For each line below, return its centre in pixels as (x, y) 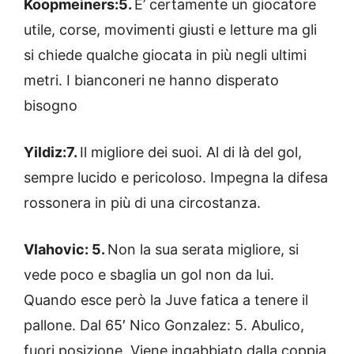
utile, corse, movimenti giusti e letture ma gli (170, 29)
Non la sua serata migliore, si (203, 249)
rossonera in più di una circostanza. (142, 202)
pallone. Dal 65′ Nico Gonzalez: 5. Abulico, (164, 325)
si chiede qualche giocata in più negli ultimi (165, 55)
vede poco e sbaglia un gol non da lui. (149, 274)
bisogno (51, 105)
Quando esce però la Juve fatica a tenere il (166, 299)
